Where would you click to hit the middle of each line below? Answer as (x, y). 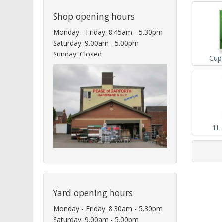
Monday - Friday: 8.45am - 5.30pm (108, 32)
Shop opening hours (94, 16)
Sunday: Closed (77, 54)
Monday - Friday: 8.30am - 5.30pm (108, 209)
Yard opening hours (93, 193)
